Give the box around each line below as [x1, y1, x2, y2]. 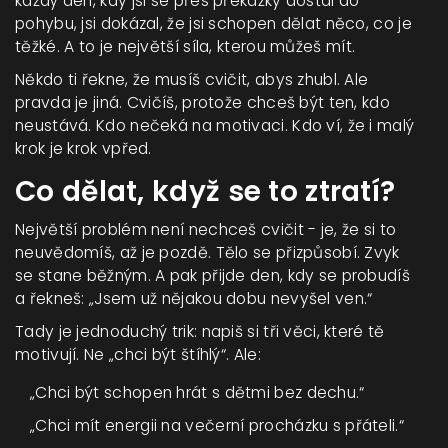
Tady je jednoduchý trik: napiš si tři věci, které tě [15, 320, 385, 342]
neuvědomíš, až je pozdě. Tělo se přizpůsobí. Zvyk [15, 241, 400, 263]
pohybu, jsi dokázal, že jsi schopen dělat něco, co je [15, 12, 412, 34]
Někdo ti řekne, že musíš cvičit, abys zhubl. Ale [15, 68, 369, 90]
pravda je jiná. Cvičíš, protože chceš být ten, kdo [15, 91, 391, 113]
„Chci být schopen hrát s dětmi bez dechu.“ [30, 381, 365, 403]
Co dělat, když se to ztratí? [15, 171, 396, 211]
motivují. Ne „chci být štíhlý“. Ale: [15, 343, 261, 365]
